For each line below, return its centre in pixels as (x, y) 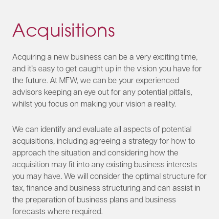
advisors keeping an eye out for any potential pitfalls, (102, 92)
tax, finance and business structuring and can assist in (106, 188)
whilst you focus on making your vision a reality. (94, 104)
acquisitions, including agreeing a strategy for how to (104, 141)
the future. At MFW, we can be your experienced (96, 80)
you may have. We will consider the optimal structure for (109, 176)
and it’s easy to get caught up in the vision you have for (107, 68)
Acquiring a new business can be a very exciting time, (105, 57)
